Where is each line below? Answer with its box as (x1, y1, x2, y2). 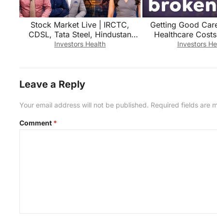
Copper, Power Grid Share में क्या (22, 39, 138, 49)
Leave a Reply (19, 78, 86, 90)
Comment (19, 118, 54, 127)
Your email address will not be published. (19, 100, 149, 109)
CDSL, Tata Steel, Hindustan (29, 29, 132, 39)
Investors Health (54, 39, 106, 48)
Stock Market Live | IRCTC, (31, 19, 130, 30)
